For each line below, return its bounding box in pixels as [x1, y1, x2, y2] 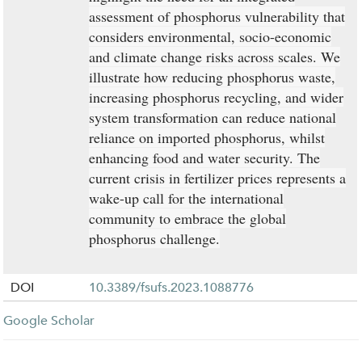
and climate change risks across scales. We [89, 46, 341, 66]
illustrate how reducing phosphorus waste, [89, 66, 336, 86]
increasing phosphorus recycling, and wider [89, 86, 344, 107]
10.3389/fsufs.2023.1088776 [89, 278, 255, 296]
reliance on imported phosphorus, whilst [89, 127, 326, 147]
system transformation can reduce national [89, 107, 337, 127]
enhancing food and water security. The [89, 147, 321, 167]
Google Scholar [3, 311, 95, 329]
